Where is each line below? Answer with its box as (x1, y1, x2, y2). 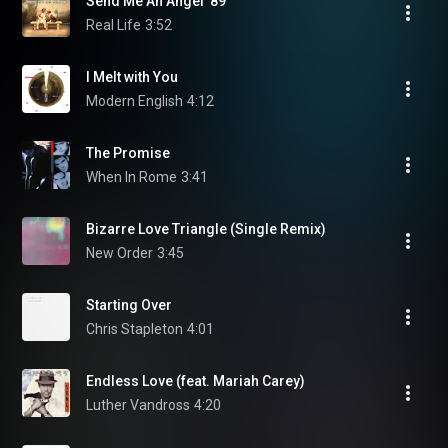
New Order (86, 245, 153, 261)
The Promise (86, 145, 170, 161)
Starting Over (86, 297, 172, 313)
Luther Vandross (86, 397, 190, 413)
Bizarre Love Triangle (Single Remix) (86, 221, 326, 237)
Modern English (86, 93, 183, 109)
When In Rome (86, 169, 177, 185)
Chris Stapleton (86, 321, 183, 337)
